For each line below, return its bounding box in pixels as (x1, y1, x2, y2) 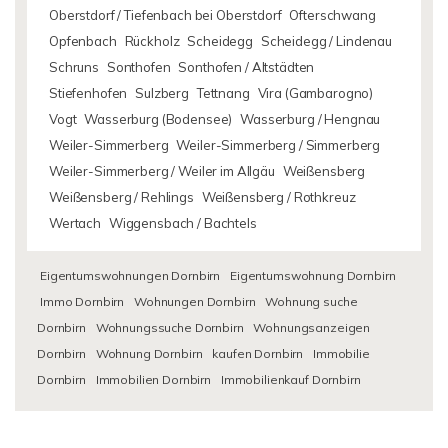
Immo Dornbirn (40, 294, 125, 309)
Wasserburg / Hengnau (240, 111, 381, 127)
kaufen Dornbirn (212, 346, 304, 361)
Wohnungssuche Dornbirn (95, 320, 244, 335)
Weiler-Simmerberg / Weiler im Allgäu (49, 163, 275, 179)
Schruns (49, 59, 99, 75)
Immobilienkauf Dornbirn (220, 372, 361, 387)
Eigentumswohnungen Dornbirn (40, 268, 221, 283)
